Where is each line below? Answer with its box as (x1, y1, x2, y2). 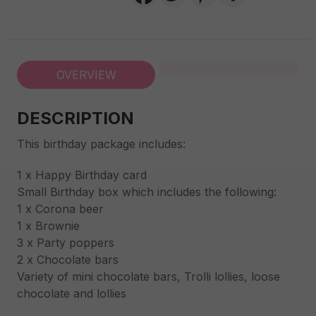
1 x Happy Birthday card (17, 168, 147, 182)
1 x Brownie (17, 219, 80, 233)
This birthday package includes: (17, 137, 186, 151)
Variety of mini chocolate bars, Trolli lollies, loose (17, 269, 280, 284)
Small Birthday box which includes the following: (17, 185, 276, 199)
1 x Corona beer (17, 202, 104, 216)
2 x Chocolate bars (17, 253, 119, 267)
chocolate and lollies (17, 286, 126, 300)
